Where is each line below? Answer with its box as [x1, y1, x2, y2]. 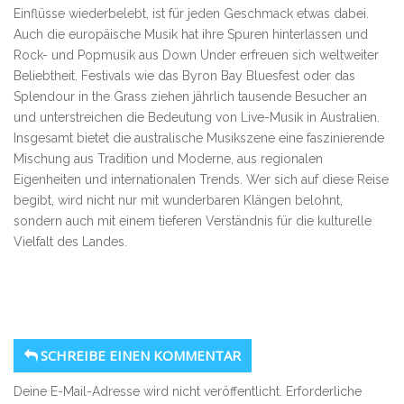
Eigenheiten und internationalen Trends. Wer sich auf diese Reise [14, 172, 389, 188]
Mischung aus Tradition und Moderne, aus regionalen [14, 151, 323, 167]
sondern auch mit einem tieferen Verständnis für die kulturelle [14, 214, 372, 229]
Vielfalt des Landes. [14, 234, 127, 250]
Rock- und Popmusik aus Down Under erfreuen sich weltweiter [14, 48, 379, 63]
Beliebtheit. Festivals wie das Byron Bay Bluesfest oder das [14, 69, 355, 84]
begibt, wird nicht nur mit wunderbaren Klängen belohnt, [14, 193, 343, 208]
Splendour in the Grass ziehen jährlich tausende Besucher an [14, 89, 367, 105]
